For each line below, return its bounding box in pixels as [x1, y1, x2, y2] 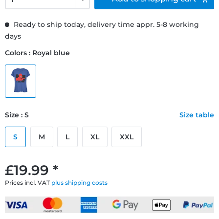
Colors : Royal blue [5, 48, 70, 57]
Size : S [5, 110, 29, 119]
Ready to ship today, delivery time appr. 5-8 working [12, 20, 199, 29]
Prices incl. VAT [5, 178, 51, 186]
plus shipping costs [51, 178, 108, 186]
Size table [179, 110, 214, 119]
